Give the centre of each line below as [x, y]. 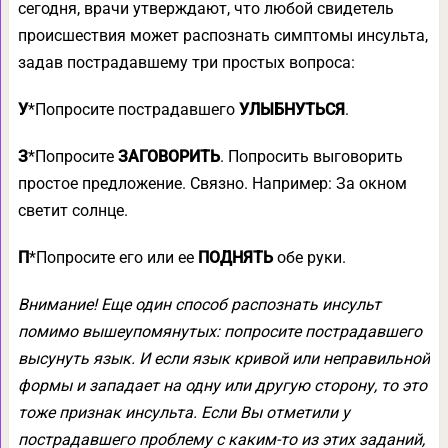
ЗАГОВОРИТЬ [168, 156]
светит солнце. [72, 210]
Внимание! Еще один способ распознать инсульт [199, 304]
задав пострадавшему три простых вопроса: [186, 62]
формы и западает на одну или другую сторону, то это [222, 385]
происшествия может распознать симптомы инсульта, [222, 35]
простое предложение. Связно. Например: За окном [212, 183]
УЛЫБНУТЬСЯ [291, 109]
